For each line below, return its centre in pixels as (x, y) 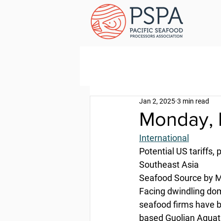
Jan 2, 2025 (157, 101)
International (164, 138)
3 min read (193, 101)
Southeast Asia (169, 165)
